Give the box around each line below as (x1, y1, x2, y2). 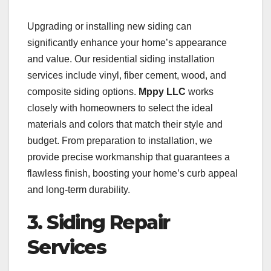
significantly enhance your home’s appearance (27, 38, 227, 48)
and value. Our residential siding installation (27, 54, 215, 65)
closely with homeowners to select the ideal (27, 103, 213, 114)
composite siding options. (27, 87, 139, 97)
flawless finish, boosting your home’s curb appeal (27, 168, 238, 179)
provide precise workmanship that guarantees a (27, 152, 230, 163)
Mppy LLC (139, 87, 186, 97)
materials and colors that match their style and (27, 119, 223, 130)
